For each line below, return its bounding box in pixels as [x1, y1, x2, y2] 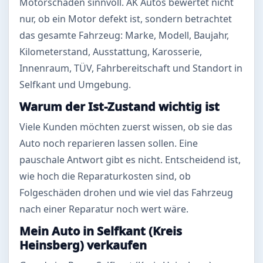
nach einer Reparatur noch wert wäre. [19, 202, 188, 215]
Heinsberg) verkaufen [19, 237, 147, 253]
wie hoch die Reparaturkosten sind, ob [19, 169, 191, 183]
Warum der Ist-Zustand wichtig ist [19, 98, 220, 114]
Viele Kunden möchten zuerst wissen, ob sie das [19, 120, 232, 133]
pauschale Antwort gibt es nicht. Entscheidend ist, [19, 153, 241, 166]
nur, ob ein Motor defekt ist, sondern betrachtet [19, 12, 232, 25]
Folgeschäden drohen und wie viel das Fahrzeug [19, 186, 233, 199]
